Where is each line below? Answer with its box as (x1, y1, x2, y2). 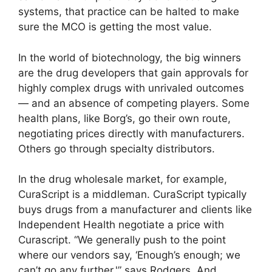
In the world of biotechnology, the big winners (18, 51, 241, 64)
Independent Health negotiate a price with (18, 219, 224, 231)
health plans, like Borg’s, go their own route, (18, 112, 231, 124)
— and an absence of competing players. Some (18, 97, 250, 109)
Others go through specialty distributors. (18, 142, 215, 155)
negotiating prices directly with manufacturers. (18, 127, 245, 140)
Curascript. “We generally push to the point (18, 234, 226, 246)
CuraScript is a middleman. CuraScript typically (18, 188, 246, 201)
